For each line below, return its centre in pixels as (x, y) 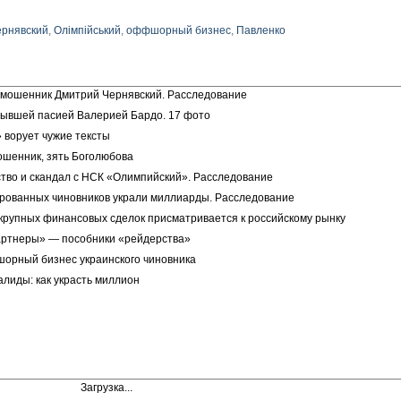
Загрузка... (107, 387)
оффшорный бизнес (178, 30)
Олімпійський (87, 30)
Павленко (260, 30)
